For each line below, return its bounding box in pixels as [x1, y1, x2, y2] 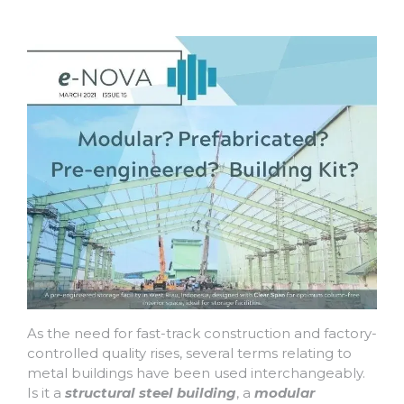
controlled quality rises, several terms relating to [27, 344, 352, 362]
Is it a [27, 383, 65, 401]
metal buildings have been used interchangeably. [27, 363, 365, 381]
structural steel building [65, 383, 236, 401]
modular [254, 383, 315, 401]
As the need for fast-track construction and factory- [27, 324, 377, 342]
